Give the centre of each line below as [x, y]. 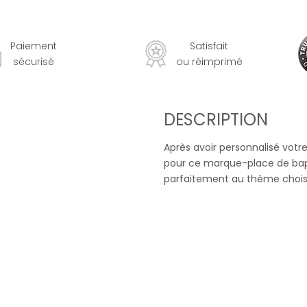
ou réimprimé [209, 61]
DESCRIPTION [216, 120]
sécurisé [34, 61]
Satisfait [209, 46]
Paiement [34, 46]
